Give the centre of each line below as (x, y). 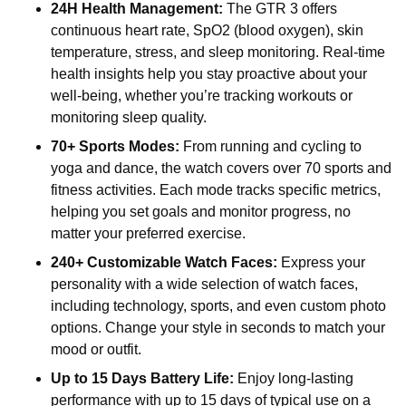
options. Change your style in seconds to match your (218, 328)
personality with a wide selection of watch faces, (204, 284)
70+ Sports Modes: (115, 146)
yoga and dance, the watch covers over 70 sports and (221, 168)
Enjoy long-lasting (294, 378)
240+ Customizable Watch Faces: (164, 262)
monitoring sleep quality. (129, 117)
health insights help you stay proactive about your (209, 74)
